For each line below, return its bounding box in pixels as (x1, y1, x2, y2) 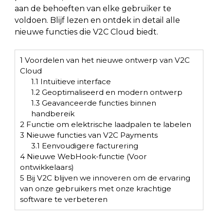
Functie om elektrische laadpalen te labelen (24, 119, 191, 129)
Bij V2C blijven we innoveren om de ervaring (24, 173, 190, 182)
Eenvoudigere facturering (39, 141, 138, 150)
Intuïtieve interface (38, 76, 111, 86)
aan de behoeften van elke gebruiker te (15, 3, 171, 13)
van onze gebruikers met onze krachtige (20, 183, 171, 193)
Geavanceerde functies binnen (39, 98, 156, 108)
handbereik (31, 109, 74, 118)
